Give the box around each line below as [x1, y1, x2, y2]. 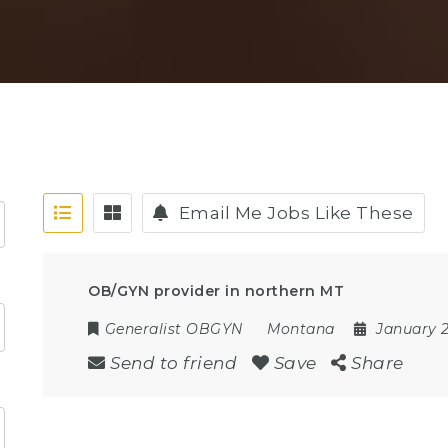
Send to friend [110, 353, 238, 373]
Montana [267, 320, 335, 338]
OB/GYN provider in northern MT [88, 282, 345, 300]
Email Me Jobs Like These [178, 203, 414, 223]
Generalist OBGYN [104, 320, 243, 338]
